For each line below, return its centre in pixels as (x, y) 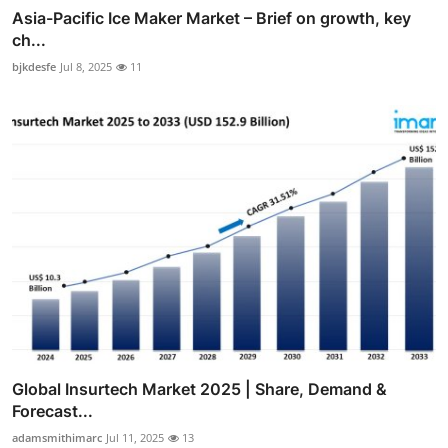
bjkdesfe (34, 67)
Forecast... (52, 410)
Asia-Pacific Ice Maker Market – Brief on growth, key (211, 18)
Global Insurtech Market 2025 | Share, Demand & (199, 388)
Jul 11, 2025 (135, 437)
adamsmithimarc (57, 437)
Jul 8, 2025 (86, 67)
